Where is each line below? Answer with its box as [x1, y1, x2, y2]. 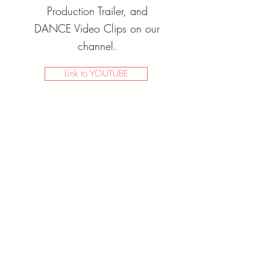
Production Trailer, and [46, 4, 148, 18]
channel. [77, 39, 117, 53]
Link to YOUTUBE [64, 67, 128, 80]
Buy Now [62, 243, 131, 263]
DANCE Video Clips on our [34, 21, 160, 36]
